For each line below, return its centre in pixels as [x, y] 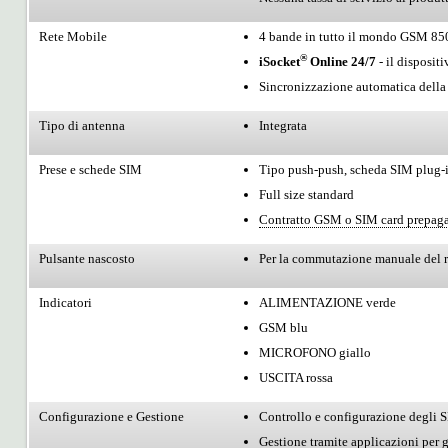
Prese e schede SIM [90, 169]
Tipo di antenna [82, 125]
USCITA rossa [296, 377]
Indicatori [65, 302]
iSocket [279, 61]
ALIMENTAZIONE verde [327, 302]
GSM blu [283, 327]
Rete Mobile [73, 36]
